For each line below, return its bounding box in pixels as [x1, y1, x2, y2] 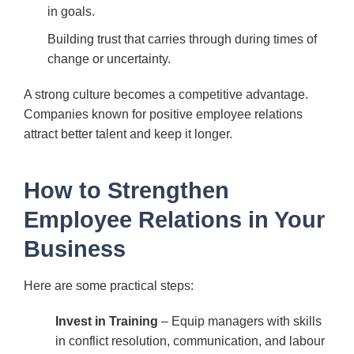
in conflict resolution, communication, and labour [55, 334, 325, 348]
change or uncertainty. [47, 51, 171, 66]
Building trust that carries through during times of [47, 32, 317, 46]
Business [24, 236, 126, 262]
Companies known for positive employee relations [24, 107, 303, 122]
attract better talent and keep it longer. [24, 127, 232, 141]
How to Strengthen [24, 178, 229, 204]
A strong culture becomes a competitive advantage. [24, 88, 308, 102]
